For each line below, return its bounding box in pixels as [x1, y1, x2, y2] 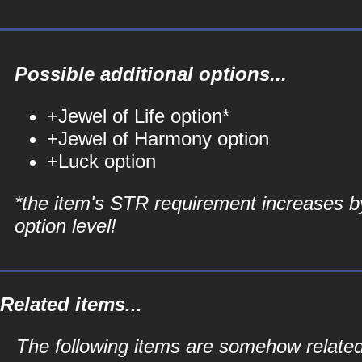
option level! [15, 215, 116, 237]
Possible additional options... [15, 63, 287, 85]
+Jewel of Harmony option [47, 128, 269, 149]
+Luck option [47, 150, 156, 172]
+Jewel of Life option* [47, 105, 229, 127]
